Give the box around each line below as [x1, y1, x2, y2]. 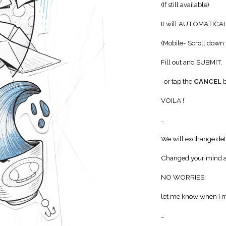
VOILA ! [161, 96, 184, 104]
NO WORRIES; [161, 173, 206, 181]
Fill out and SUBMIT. [161, 58, 222, 66]
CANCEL [194, 77, 221, 85]
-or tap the [161, 77, 194, 85]
